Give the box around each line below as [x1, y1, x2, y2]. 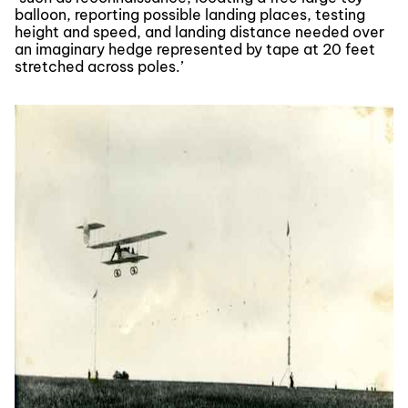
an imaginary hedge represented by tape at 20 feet [15, 40, 375, 58]
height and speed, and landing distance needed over [15, 23, 384, 41]
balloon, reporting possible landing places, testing [15, 5, 365, 24]
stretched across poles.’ [15, 57, 183, 76]
